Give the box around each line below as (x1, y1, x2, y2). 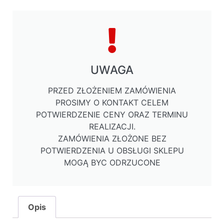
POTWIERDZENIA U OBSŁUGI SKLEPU (40, 145, 184, 156)
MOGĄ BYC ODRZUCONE (63, 157, 160, 168)
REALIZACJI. (88, 121, 135, 132)
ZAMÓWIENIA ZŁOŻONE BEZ (57, 133, 166, 144)
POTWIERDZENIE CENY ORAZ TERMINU (36, 109, 188, 120)
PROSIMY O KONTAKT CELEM (55, 97, 168, 108)
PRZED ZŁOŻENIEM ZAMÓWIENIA (48, 85, 176, 96)
